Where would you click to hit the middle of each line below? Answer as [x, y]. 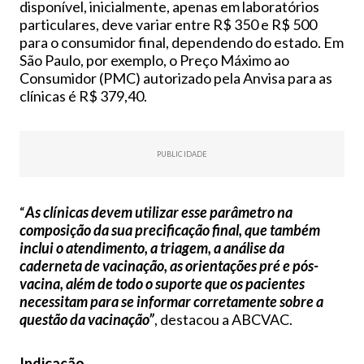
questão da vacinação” [87, 319]
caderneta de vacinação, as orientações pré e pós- [169, 265]
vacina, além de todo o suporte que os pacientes [162, 283]
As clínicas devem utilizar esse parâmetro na [159, 212]
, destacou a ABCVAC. [223, 319]
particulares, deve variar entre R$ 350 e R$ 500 [168, 24]
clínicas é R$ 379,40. [83, 95]
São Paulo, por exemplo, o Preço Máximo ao [154, 60]
